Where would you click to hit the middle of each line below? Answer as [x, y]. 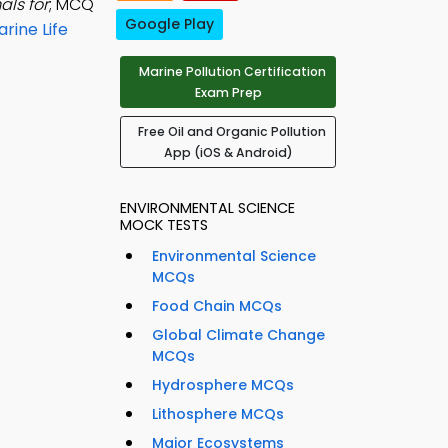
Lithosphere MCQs [218, 414]
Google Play [169, 24]
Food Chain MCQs [217, 306]
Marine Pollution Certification [232, 72]
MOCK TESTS [164, 225]
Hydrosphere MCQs [223, 385]
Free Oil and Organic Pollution [232, 132]
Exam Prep [228, 93]
